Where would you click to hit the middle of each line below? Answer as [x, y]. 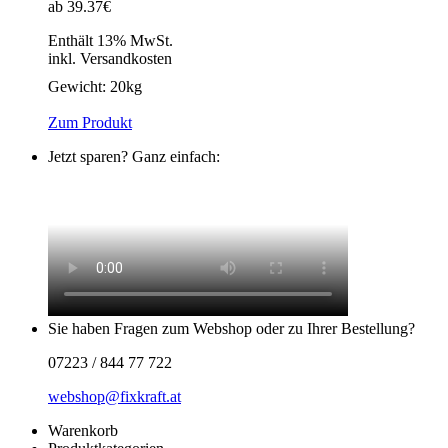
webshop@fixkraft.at [114, 397]
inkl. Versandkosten [110, 59]
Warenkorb [83, 431]
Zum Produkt [90, 123]
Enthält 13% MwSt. [110, 41]
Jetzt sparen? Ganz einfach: [134, 157]
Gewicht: [79, 87]
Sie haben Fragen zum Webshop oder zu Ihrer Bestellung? [231, 329]
